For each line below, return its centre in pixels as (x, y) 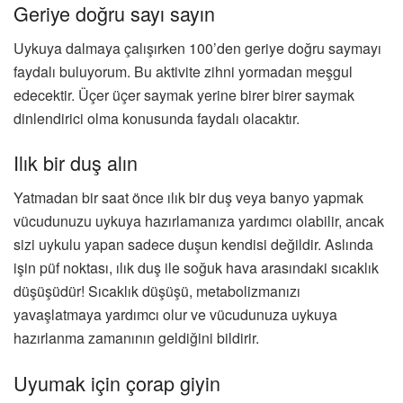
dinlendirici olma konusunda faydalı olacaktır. (157, 118)
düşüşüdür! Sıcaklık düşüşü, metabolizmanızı (157, 291)
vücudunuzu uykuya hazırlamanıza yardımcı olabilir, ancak (199, 220)
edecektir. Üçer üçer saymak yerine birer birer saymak (184, 94)
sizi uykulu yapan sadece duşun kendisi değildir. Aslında (193, 244)
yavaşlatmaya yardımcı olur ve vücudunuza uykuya (175, 314)
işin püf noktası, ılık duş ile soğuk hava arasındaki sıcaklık (196, 267)
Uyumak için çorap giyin (117, 382)
